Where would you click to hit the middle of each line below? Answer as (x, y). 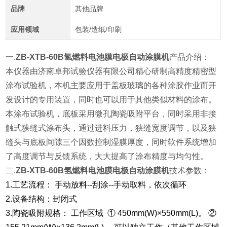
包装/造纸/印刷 (98, 30)
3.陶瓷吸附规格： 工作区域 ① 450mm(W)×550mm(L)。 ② (111, 213)
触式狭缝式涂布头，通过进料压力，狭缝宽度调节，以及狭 (111, 128)
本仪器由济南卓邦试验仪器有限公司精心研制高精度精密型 (111, 71)
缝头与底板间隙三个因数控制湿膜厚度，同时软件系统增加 (111, 142)
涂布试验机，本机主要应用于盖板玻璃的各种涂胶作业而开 (111, 86)
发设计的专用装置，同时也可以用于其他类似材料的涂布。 (111, 100)
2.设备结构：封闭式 (42, 199)
